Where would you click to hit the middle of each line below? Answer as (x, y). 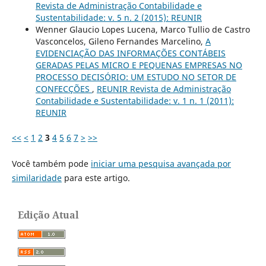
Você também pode (51, 163)
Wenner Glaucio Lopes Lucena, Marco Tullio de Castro (142, 29)
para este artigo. (96, 178)
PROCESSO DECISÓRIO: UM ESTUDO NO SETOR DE (136, 77)
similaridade (37, 178)
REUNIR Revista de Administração (164, 88)
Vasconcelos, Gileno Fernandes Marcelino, (120, 41)
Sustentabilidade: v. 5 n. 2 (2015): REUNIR (118, 17)
